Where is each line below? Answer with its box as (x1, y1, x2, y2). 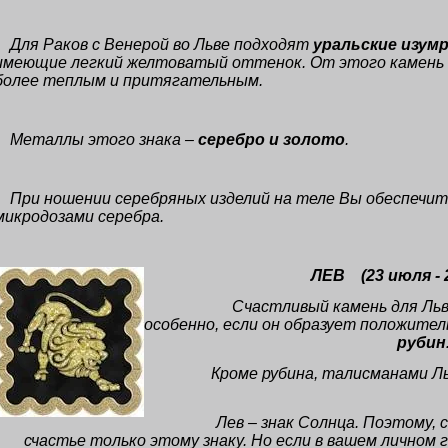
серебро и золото (198, 131, 345, 148)
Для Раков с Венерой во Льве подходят (10, 36, 313, 53)
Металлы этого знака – (10, 131, 198, 148)
